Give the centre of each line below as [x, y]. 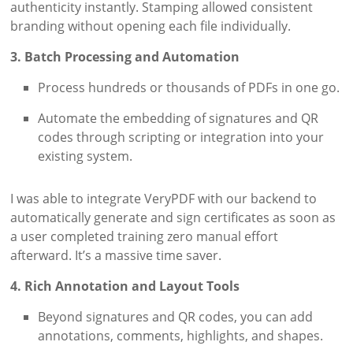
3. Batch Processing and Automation [125, 57]
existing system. [85, 156]
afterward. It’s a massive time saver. [116, 256]
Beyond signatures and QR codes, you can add [176, 317]
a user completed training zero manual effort [145, 237]
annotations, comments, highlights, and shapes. [181, 336]
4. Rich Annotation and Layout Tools [125, 286]
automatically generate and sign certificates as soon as [173, 218]
